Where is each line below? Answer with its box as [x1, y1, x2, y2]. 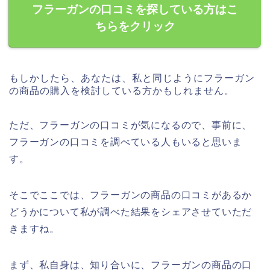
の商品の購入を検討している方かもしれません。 [9, 86, 234, 96]
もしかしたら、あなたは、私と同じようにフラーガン [9, 73, 255, 84]
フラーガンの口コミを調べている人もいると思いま [9, 137, 242, 148]
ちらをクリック [95, 20, 175, 33]
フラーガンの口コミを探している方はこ [32, 3, 238, 16]
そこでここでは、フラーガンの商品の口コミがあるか [9, 190, 253, 201]
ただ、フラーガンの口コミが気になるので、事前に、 [9, 120, 253, 131]
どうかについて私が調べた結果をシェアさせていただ [9, 207, 253, 218]
